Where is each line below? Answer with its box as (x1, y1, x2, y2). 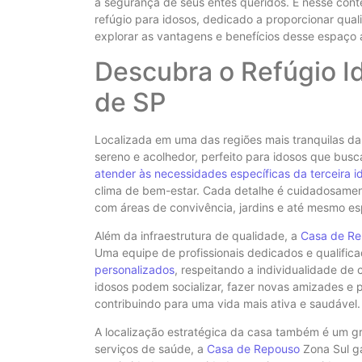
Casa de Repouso (207, 342, 300, 356)
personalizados (95, 262, 175, 276)
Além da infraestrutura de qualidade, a (95, 228, 301, 242)
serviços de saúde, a (95, 342, 207, 356)
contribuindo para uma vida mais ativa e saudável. (95, 296, 360, 310)
